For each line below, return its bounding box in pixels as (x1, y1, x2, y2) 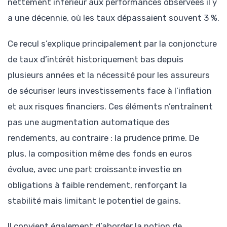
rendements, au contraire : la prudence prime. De (8, 132, 199, 143)
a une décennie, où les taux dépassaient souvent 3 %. (8, 13, 219, 23)
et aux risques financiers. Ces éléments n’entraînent (8, 101, 213, 111)
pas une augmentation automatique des (8, 117, 170, 127)
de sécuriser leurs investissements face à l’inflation (8, 85, 212, 96)
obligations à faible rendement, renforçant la (8, 179, 187, 190)
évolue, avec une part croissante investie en (8, 164, 182, 174)
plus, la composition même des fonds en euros (8, 148, 192, 159)
